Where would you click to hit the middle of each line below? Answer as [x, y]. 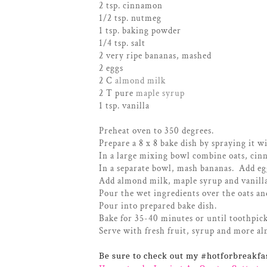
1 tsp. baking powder [140, 30]
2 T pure [117, 93]
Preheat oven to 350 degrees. [156, 130]
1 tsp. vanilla [124, 105]
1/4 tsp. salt [122, 43]
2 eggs [111, 68]
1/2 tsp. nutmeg [130, 18]
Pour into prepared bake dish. [158, 205]
